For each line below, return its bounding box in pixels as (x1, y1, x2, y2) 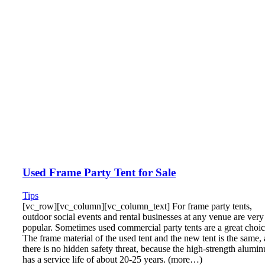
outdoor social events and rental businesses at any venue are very (22, 211, 264, 222)
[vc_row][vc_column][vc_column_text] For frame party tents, (22, 201, 252, 211)
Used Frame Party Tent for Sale (22, 166, 176, 179)
